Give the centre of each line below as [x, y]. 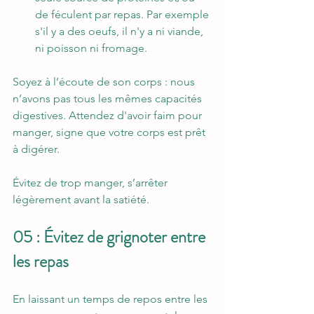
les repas [41, 262]
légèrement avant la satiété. [81, 200]
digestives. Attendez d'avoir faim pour [109, 116]
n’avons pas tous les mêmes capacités [109, 99]
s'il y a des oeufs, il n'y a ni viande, [121, 32]
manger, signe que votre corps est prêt [110, 132]
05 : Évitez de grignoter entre [111, 237]
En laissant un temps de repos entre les [111, 299]
